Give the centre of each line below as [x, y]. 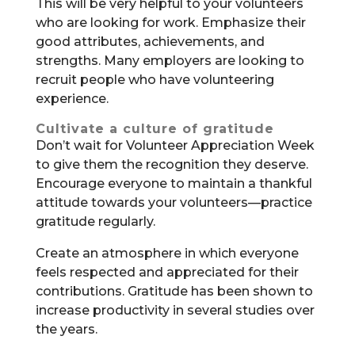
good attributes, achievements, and [150, 41]
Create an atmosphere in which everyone [167, 253]
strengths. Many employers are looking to [170, 60]
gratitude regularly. [95, 221]
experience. [72, 98]
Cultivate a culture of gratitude [155, 128]
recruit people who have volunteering [155, 79]
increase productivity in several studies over [175, 310]
